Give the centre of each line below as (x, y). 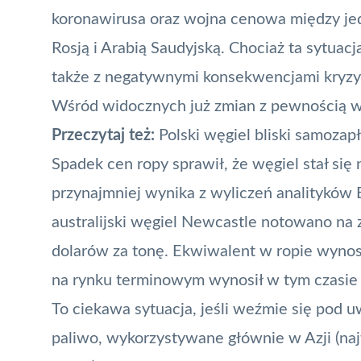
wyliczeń (241, 193)
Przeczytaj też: (105, 135)
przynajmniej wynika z (131, 193)
